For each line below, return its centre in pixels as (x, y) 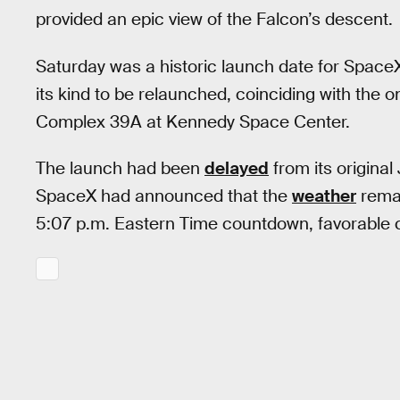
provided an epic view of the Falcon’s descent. (214, 19)
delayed (237, 169)
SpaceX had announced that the (164, 196)
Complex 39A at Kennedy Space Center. (193, 121)
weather (324, 196)
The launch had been (120, 169)
